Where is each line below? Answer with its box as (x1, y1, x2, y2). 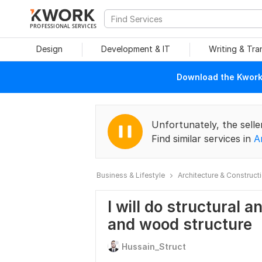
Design (36, 44, 63, 54)
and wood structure (108, 215, 252, 233)
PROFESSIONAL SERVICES (30, 22, 97, 29)
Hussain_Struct (122, 242, 186, 251)
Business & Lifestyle (96, 171, 165, 180)
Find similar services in (151, 133, 254, 144)
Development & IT (101, 44, 170, 54)
